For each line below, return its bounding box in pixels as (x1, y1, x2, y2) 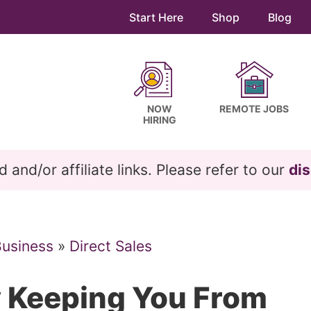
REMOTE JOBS (219, 103, 289, 115)
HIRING (143, 114, 176, 126)
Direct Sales (69, 237, 152, 255)
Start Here (129, 10, 183, 24)
